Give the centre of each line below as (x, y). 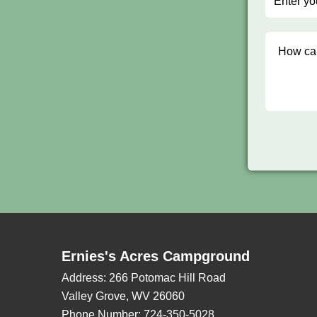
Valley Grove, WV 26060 (123, 296)
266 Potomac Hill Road (166, 278)
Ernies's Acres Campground (156, 256)
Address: (84, 278)
